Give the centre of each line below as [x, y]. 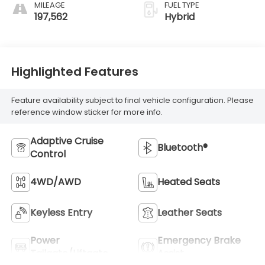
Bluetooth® [182, 147]
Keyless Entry [61, 212]
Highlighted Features [75, 71]
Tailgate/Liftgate [69, 253]
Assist [171, 253]
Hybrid [180, 17]
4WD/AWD [55, 182]
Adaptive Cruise [67, 141]
